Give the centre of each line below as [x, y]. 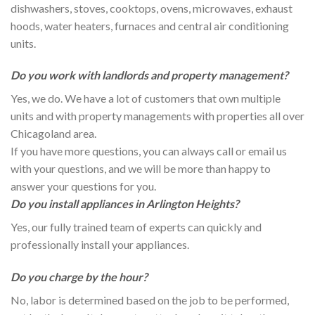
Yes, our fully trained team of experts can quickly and [136, 227]
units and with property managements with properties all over [157, 116]
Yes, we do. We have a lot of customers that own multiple [146, 98]
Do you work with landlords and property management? [149, 75]
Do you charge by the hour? [79, 277]
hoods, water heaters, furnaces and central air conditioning [150, 25]
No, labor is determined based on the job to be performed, [150, 300]
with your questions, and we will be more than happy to [141, 169]
